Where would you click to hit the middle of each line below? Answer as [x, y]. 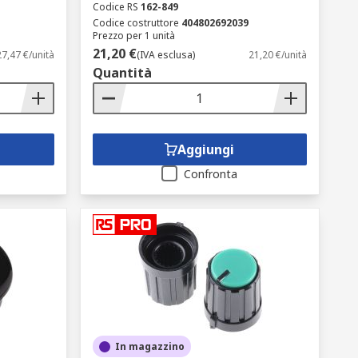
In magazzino [149, 346]
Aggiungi [206, 149]
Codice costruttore [135, 23]
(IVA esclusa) [165, 55]
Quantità [122, 73]
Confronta [211, 174]
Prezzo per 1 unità [133, 36]
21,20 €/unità [277, 55]
